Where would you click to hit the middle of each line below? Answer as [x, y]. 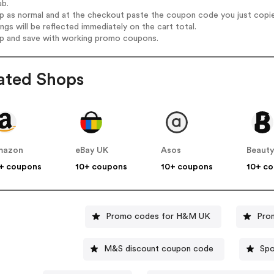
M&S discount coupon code [158, 249]
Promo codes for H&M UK [158, 216]
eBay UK [92, 151]
